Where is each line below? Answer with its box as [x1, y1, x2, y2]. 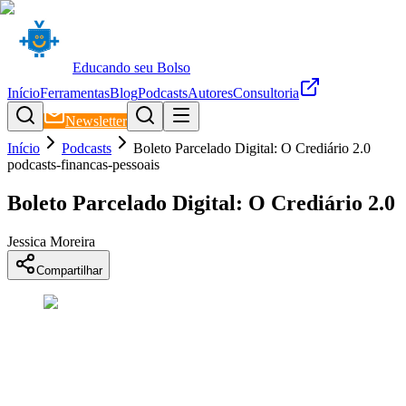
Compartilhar [36, 263, 102, 277]
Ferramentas [40, 85, 110, 101]
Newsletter [65, 113, 127, 129]
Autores [188, 85, 233, 101]
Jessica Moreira [7, 233, 95, 249]
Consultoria [233, 85, 299, 101]
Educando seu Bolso [72, 60, 190, 75]
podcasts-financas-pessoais [7, 157, 159, 172]
